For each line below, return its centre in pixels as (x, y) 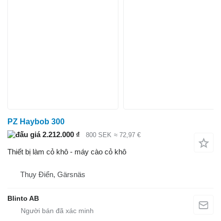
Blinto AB (23, 198)
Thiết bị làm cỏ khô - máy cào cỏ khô (67, 151)
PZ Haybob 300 (36, 122)
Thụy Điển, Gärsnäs (53, 174)
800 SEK (99, 135)
